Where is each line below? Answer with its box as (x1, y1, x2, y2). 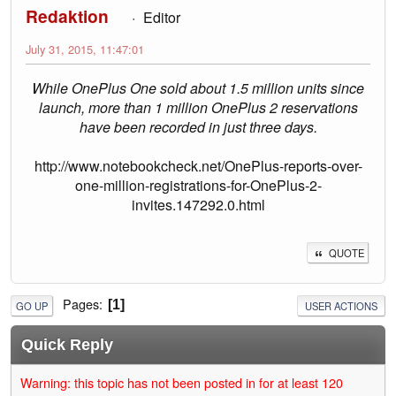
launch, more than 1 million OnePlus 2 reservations (38, 97, 358, 118)
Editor (142, 7, 180, 28)
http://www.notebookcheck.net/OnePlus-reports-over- (34, 156, 362, 177)
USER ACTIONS (305, 298, 377, 313)
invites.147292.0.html (131, 194, 265, 216)
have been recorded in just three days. (79, 117, 317, 138)
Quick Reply (21, 336, 113, 354)
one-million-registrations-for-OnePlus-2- (74, 175, 322, 196)
